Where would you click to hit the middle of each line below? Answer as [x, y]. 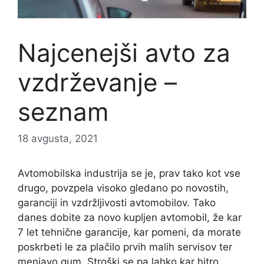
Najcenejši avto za [124, 52]
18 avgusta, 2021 [58, 139]
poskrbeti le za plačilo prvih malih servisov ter [125, 247]
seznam [63, 111]
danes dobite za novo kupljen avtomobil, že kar [130, 218]
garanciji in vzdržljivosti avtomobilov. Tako [117, 203]
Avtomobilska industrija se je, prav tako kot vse [129, 174]
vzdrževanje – [97, 82]
